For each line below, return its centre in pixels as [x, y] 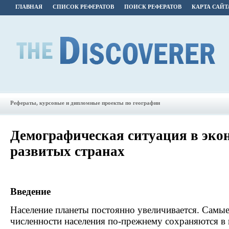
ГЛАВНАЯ [29, 7]
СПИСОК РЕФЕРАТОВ [83, 7]
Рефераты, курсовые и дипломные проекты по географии [85, 103]
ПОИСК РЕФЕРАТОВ [153, 7]
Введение [30, 191]
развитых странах [67, 151]
